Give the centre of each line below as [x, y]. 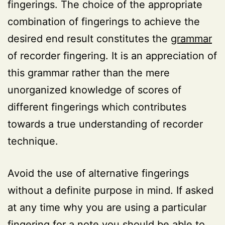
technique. [33, 141]
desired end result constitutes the [89, 38]
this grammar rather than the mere [89, 73]
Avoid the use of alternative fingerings [98, 173]
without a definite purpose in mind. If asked [110, 190]
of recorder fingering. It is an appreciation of [112, 55]
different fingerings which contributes [97, 107]
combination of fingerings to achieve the [104, 21]
